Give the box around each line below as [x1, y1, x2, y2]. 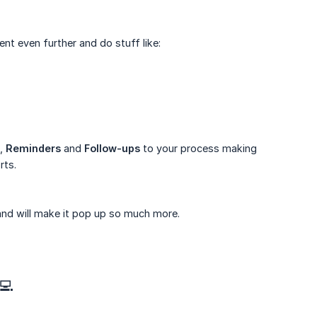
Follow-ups [84, 142, 140, 155]
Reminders [6, 142, 61, 155]
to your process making [140, 142, 257, 155]
